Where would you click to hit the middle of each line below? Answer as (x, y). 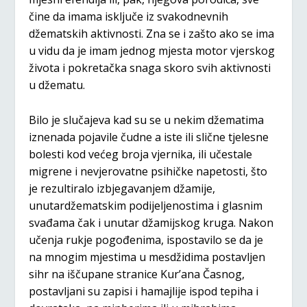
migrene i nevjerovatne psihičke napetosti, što (148, 171)
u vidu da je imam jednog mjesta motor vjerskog (152, 51)
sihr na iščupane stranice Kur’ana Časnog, (137, 274)
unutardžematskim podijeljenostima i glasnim (146, 205)
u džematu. (59, 85)
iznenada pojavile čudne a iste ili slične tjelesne (149, 137)
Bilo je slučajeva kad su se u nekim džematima (147, 120)
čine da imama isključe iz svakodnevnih (129, 17)
